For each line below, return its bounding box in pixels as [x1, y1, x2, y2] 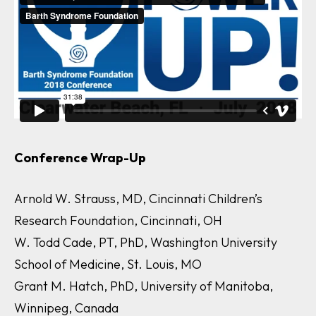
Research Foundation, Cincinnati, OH [14, 212, 222, 229]
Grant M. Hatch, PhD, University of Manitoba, [14, 277, 273, 294]
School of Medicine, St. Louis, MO [14, 255, 202, 272]
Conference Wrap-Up [14, 149, 146, 166]
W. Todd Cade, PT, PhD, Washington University [14, 233, 277, 250]
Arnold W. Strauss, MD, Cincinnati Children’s [14, 190, 262, 207]
